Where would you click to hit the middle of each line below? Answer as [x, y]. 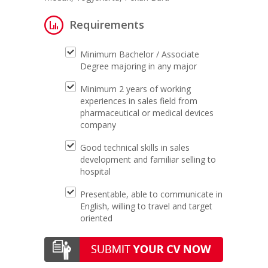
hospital [95, 171]
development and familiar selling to [148, 159]
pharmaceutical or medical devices [147, 113]
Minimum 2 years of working [135, 89]
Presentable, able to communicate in [151, 194]
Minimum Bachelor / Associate [140, 54]
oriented [96, 218]
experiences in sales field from [139, 101]
